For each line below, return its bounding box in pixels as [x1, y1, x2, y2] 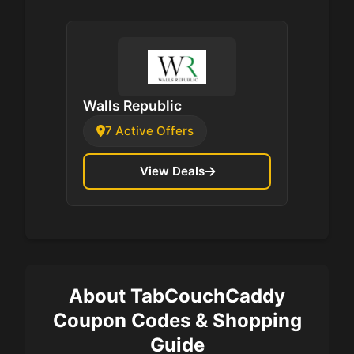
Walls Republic [83, 97, 182, 115]
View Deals [139, 164, 205, 179]
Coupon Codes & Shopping [52, 308, 302, 332]
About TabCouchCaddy [69, 284, 285, 307]
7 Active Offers [105, 123, 194, 139]
